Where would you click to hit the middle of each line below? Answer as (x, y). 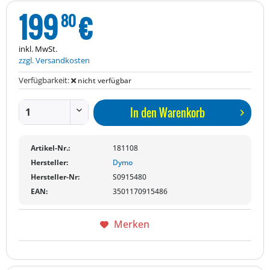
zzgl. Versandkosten (54, 60)
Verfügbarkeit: (45, 80)
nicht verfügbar (104, 80)
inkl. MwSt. (38, 49)
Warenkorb (182, 112)
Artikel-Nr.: (50, 148)
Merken (131, 224)
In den (143, 112)
